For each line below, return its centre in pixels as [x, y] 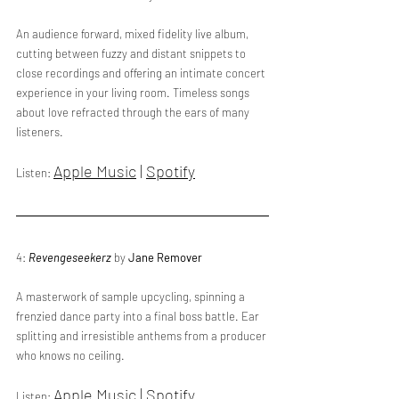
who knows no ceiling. [70, 355]
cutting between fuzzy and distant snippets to [132, 53]
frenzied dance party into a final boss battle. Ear [139, 316]
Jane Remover [165, 257]
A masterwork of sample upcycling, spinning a [132, 297]
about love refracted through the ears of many [134, 112]
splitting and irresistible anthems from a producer [142, 336]
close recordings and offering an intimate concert [142, 73]
